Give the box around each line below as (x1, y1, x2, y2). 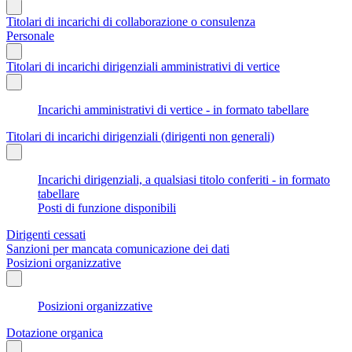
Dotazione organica (6, 325, 103, 339)
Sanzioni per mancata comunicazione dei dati (6, 241, 229, 255)
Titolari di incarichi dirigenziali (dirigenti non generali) (6, 129, 274, 143)
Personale (6, 28, 54, 42)
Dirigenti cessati (6, 227, 86, 241)
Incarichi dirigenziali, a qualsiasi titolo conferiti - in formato (38, 172, 330, 186)
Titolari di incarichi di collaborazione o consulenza (6, 14, 255, 28)
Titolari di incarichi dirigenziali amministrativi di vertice (6, 59, 280, 73)
